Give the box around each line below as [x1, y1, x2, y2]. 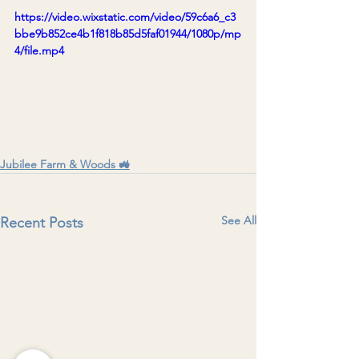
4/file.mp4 [14, 42, 64, 58]
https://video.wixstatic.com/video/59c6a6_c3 [14, 9, 236, 24]
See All [221, 212, 256, 228]
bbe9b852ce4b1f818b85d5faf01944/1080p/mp [14, 26, 241, 41]
